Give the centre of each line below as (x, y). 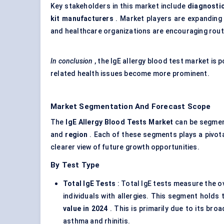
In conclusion (72, 61)
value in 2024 (85, 209)
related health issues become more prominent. (130, 74)
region (76, 135)
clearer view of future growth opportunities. (125, 147)
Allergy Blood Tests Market (126, 122)
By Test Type (75, 165)
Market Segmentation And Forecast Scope (131, 107)
